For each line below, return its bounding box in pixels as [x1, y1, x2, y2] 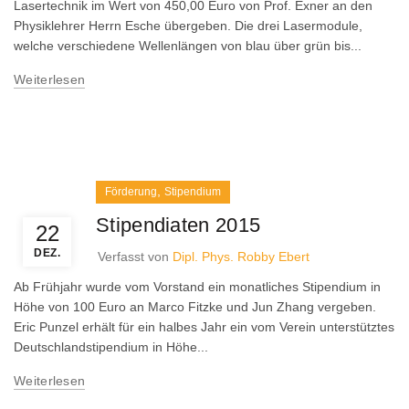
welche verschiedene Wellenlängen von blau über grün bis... [14, 38, 362, 53]
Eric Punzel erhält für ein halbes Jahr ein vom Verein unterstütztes [14, 320, 394, 334]
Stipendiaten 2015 [96, 214, 261, 236]
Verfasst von [98, 249, 173, 264]
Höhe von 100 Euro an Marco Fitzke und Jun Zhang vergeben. [14, 299, 376, 314]
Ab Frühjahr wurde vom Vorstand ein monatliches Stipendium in [14, 279, 381, 294]
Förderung [105, 185, 157, 198]
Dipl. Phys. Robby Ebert [173, 249, 309, 264]
